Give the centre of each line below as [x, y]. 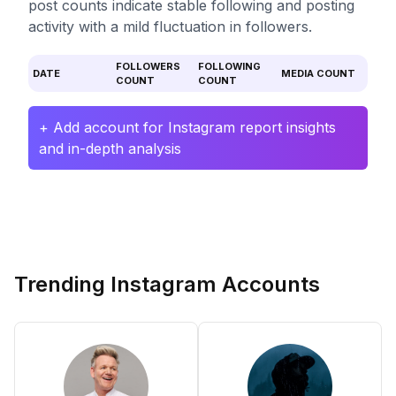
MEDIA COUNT [318, 73]
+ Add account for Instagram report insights [187, 127]
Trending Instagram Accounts [167, 284]
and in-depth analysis [110, 148]
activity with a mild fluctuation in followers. [170, 27]
